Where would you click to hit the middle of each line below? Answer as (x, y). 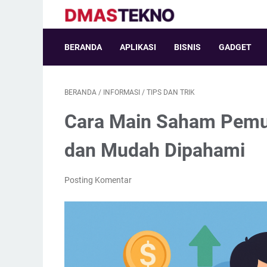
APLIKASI (138, 47)
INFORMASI (122, 92)
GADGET (235, 47)
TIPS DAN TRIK (171, 92)
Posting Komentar (98, 180)
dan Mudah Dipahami (155, 150)
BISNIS (187, 47)
